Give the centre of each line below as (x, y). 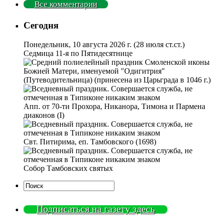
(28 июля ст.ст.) (159, 44)
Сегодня (41, 26)
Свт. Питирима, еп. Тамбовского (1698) (90, 141)
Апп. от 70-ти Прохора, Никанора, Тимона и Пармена (114, 106)
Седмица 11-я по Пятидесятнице (78, 53)
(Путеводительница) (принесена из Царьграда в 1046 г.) (117, 80)
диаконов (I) (44, 115)
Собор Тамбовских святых (68, 168)
